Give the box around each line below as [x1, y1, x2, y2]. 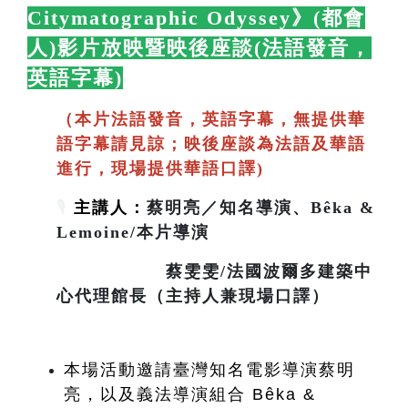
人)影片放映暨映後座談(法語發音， [27, 36, 372, 59]
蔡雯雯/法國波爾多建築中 [56, 261, 372, 280]
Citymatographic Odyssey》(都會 [27, 5, 365, 29]
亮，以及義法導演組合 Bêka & [64, 384, 316, 403]
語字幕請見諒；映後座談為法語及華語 [56, 134, 366, 153]
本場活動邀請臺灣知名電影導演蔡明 [64, 360, 355, 379]
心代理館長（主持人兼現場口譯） [56, 286, 330, 305]
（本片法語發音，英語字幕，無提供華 [56, 109, 366, 128]
